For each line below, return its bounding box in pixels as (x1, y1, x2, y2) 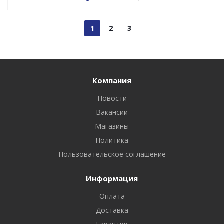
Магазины (95, 121, 129, 131)
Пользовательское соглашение (58, 149, 166, 159)
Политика (95, 135, 128, 145)
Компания (92, 75, 131, 86)
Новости (97, 93, 127, 103)
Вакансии (96, 107, 128, 117)
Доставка (95, 205, 128, 215)
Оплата (99, 191, 125, 201)
